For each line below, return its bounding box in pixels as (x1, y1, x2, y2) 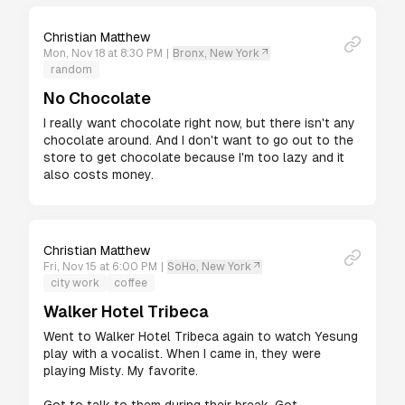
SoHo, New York (167, 260, 251, 273)
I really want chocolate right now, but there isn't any (43, 116, 355, 130)
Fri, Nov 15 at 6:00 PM (43, 260, 157, 273)
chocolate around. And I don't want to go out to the (43, 133, 353, 147)
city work (51, 277, 99, 289)
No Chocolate (43, 89, 151, 108)
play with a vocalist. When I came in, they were (43, 346, 321, 361)
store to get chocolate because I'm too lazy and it (43, 150, 344, 165)
